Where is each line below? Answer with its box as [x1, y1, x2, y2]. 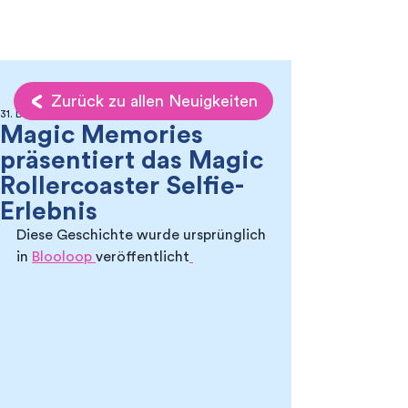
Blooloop [32, 250, 96, 264]
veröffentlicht [96, 250, 189, 264]
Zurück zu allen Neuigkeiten [50, 93, 258, 109]
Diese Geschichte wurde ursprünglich [16, 228, 270, 242]
